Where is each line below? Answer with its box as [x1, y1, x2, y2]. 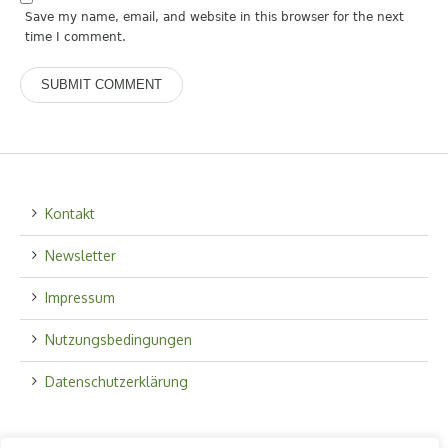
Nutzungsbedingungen [45, 331, 193, 349]
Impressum [45, 289, 116, 307]
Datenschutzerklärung [45, 373, 189, 391]
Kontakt [45, 205, 96, 223]
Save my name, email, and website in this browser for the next [25, 10, 405, 25]
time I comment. [25, 30, 127, 45]
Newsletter [45, 247, 117, 265]
